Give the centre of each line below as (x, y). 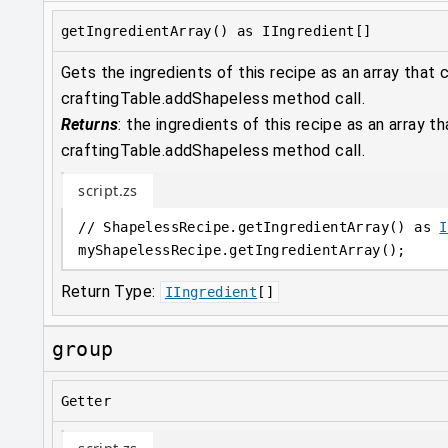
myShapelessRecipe (149, 249)
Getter (86, 401)
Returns (89, 125)
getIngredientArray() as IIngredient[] (216, 31)
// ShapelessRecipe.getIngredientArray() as (259, 226)
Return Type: (110, 292)
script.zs (108, 191)
